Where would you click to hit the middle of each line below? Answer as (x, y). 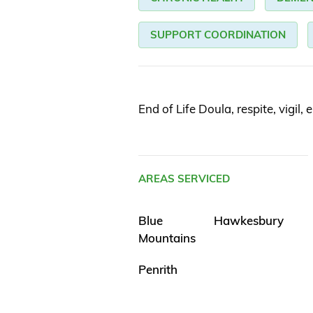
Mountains (167, 238)
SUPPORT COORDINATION (218, 35)
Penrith (158, 270)
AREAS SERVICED (184, 179)
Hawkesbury (248, 221)
